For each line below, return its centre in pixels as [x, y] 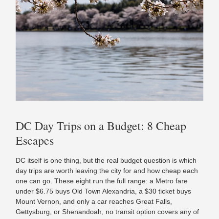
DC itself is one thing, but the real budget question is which [106, 160]
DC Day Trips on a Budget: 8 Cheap [101, 125]
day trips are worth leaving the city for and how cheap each [107, 170]
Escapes [35, 140]
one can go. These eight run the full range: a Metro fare [102, 181]
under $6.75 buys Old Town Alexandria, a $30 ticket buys [103, 191]
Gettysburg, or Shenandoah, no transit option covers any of [107, 211]
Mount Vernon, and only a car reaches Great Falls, [94, 201]
